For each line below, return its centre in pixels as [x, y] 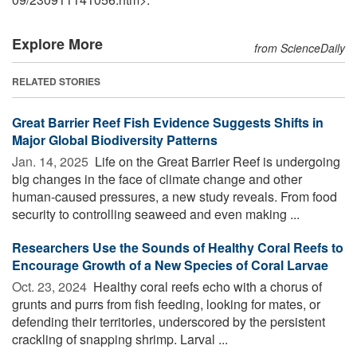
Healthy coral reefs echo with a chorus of [206, 286]
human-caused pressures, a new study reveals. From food [175, 196]
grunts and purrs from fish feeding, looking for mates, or [166, 304]
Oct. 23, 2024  [51, 286]
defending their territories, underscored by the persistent [169, 321]
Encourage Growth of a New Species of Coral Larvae [170, 265]
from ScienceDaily [300, 47]
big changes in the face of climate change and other [157, 178]
